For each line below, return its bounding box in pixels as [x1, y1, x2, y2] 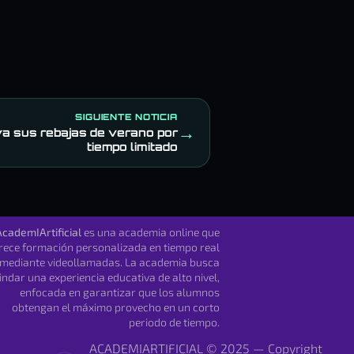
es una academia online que [81, 224, 220, 239]
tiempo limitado [87, 140, 178, 154]
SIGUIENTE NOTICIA [75, 111, 178, 123]
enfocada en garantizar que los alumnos [20, 284, 220, 299]
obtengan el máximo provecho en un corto [12, 299, 220, 314]
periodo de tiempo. [129, 314, 220, 329]
